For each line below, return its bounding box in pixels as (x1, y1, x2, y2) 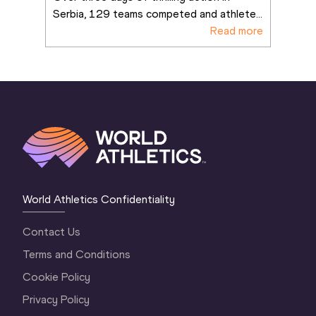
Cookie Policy (23, 269, 91, 284)
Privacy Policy (23, 292, 90, 306)
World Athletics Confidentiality (23, 192, 176, 206)
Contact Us (23, 224, 81, 238)
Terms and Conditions (23, 247, 131, 261)
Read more (210, 23, 263, 37)
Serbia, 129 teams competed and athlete (53, 6, 256, 20)
